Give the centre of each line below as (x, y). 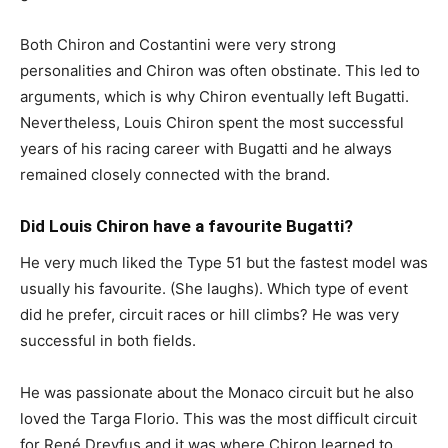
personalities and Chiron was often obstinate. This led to (220, 70)
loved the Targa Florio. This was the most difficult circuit (218, 418)
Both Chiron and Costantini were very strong (178, 44)
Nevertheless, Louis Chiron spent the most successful (212, 122)
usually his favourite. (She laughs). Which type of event (214, 288)
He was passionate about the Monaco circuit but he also (217, 392)
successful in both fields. (108, 340)
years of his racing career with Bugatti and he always (206, 148)
